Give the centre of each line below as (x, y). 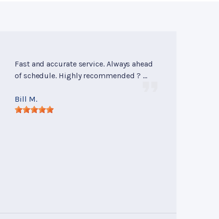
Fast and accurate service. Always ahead (84, 64)
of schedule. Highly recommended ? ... (81, 76)
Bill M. (26, 99)
